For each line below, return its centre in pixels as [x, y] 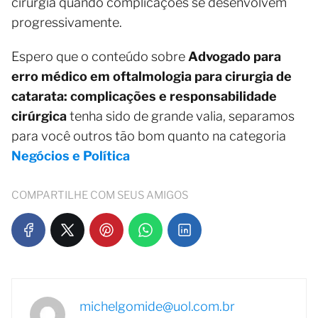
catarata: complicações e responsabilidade [144, 96]
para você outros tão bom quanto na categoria [149, 136]
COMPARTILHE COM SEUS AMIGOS [100, 195]
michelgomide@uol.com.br [157, 306]
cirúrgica [39, 116]
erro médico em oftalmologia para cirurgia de [152, 76]
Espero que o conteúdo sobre [100, 56]
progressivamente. [67, 22]
